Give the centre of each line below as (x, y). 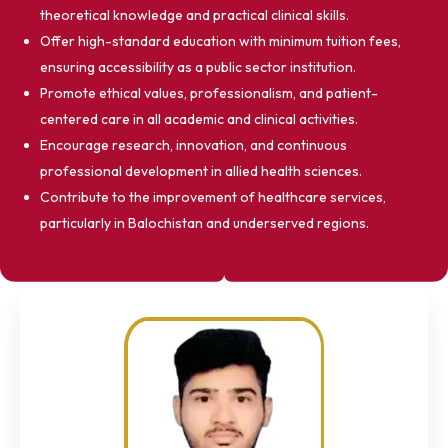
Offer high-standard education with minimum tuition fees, (220, 41)
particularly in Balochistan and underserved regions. (204, 223)
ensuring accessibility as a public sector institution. (198, 67)
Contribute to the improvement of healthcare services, (213, 197)
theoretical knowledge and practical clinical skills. (194, 15)
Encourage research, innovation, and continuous (193, 145)
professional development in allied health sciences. (201, 171)
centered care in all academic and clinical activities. (199, 119)
